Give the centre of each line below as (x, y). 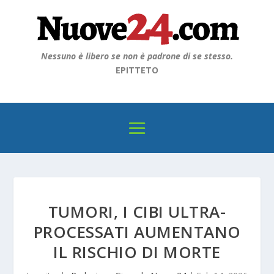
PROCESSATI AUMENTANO (137, 232)
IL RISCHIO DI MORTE (137, 252)
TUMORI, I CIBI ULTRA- (137, 212)
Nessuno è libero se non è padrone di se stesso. (137, 56)
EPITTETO (137, 70)
